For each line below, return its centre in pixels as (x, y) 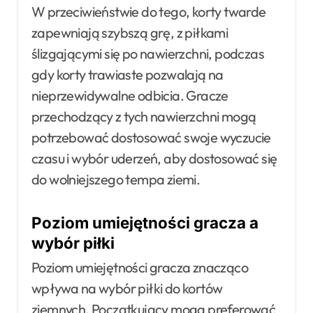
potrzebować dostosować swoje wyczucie (151, 137)
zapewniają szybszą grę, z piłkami (130, 32)
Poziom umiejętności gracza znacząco (140, 267)
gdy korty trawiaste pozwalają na (128, 74)
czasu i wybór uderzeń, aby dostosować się (154, 158)
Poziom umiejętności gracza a (145, 222)
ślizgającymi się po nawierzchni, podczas (148, 53)
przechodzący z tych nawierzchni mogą (144, 116)
